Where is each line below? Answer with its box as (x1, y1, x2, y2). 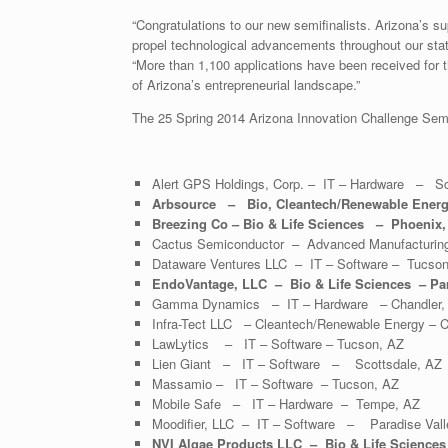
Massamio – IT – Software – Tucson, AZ (151, 373, 399, 393)
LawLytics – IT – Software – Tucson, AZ (151, 333, 404, 353)
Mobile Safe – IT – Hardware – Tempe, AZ (151, 393, 420, 413)
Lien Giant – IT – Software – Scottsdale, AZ (151, 353, 442, 373)
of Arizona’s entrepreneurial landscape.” (132, 74, 360, 94)
